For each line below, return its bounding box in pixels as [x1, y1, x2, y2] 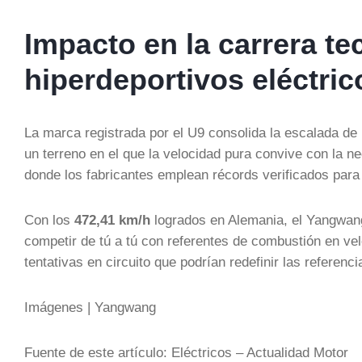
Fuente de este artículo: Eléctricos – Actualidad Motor [24, 344, 348, 360]
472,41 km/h [74, 212, 150, 227]
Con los [24, 212, 74, 227]
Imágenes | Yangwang [24, 299, 156, 314]
